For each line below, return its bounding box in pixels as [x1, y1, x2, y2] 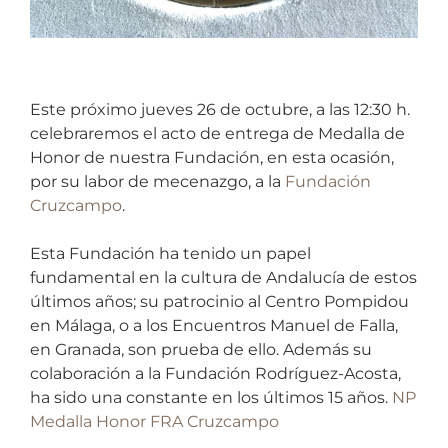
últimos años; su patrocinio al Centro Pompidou [30, 291, 409, 311]
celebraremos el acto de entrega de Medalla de [30, 123, 405, 143]
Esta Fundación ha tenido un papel [30, 243, 311, 263]
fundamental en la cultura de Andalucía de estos [30, 267, 417, 287]
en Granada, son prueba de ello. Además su [30, 339, 372, 359]
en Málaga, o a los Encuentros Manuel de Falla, [30, 315, 398, 335]
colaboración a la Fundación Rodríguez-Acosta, [30, 363, 401, 383]
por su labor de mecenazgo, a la [30, 171, 285, 191]
